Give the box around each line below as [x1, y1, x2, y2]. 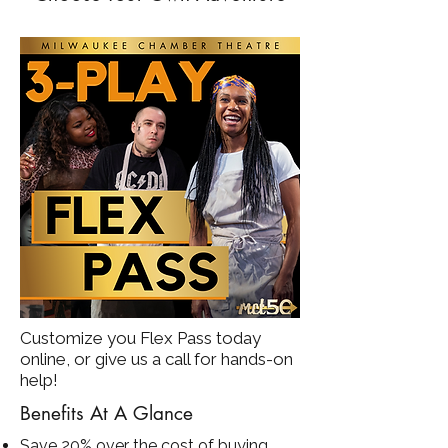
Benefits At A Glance [20, 400, 193, 426]
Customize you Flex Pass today [20, 327, 261, 348]
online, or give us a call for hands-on [20, 348, 293, 369]
